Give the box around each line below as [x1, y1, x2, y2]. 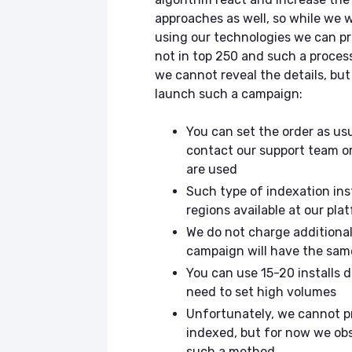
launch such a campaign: [155, 86, 306, 101]
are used [186, 162, 237, 177]
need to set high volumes [186, 284, 339, 299]
